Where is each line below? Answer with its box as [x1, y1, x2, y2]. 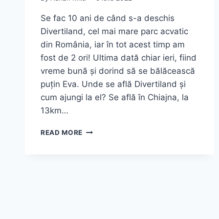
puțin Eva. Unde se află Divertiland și [41, 79, 186, 89]
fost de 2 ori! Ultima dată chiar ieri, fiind [41, 52, 197, 63]
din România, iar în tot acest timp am [41, 39, 185, 49]
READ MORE [41, 128, 83, 136]
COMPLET [82, 167, 117, 175]
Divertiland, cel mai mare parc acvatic [41, 26, 188, 36]
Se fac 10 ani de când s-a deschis [41, 13, 175, 23]
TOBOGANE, [82, 208, 126, 216]
